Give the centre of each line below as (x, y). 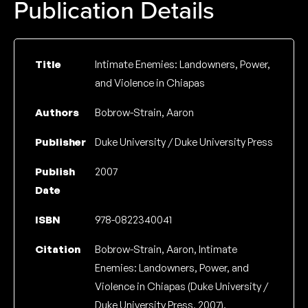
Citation (58, 250)
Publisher (60, 142)
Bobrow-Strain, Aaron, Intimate (166, 250)
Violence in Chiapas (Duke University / (181, 287)
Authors (57, 113)
